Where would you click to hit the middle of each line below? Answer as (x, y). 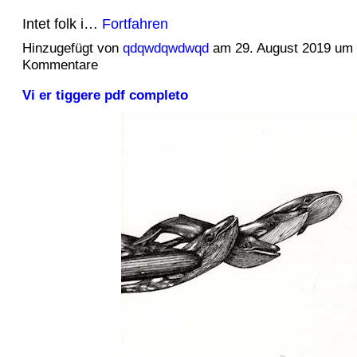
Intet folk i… (62, 24)
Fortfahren (135, 24)
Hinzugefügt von (72, 49)
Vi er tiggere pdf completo (105, 95)
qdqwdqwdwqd (165, 49)
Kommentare (60, 65)
